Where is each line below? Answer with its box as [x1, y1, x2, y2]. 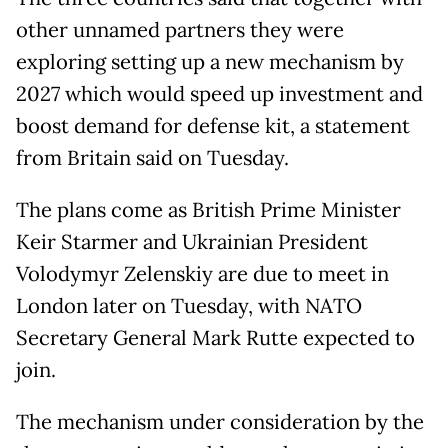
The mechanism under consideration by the [16, 409, 424, 436]
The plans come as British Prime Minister [16, 197, 401, 224]
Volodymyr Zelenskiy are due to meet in [16, 261, 389, 288]
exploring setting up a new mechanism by [16, 49, 404, 76]
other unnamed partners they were [16, 17, 344, 44]
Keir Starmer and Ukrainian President [16, 229, 368, 256]
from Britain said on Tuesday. [16, 145, 289, 172]
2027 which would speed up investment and [16, 81, 423, 108]
